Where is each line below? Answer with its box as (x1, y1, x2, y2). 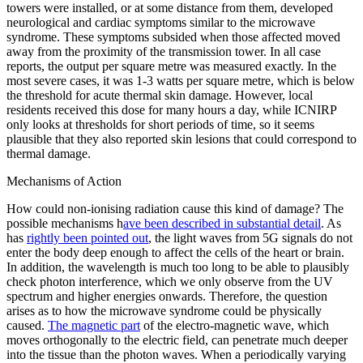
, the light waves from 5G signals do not (148, 231, 352, 246)
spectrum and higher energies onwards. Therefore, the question (6, 289, 327, 304)
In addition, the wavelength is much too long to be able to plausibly (6, 260, 349, 275)
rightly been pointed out (27, 231, 148, 246)
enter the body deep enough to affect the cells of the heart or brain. (6, 246, 344, 260)
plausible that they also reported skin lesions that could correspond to (6, 132, 357, 147)
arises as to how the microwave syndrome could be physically (6, 304, 322, 318)
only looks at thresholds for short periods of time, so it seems (6, 117, 314, 132)
